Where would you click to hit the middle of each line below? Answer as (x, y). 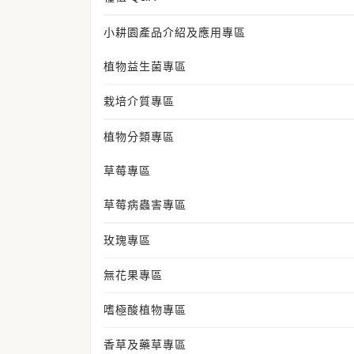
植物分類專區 (139, 137)
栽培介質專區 (139, 101)
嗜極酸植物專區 (145, 310)
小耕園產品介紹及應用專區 (175, 32)
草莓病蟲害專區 (145, 205)
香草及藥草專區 (145, 345)
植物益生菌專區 (145, 66)
